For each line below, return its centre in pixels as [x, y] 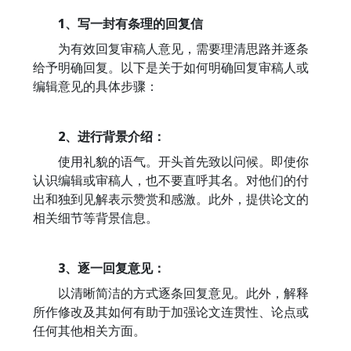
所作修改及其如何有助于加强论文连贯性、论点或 [171, 312]
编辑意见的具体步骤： [96, 86]
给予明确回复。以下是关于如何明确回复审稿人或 [171, 67]
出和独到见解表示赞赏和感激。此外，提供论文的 [171, 199]
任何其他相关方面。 [89, 331]
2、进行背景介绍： [99, 136]
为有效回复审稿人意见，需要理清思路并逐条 [171, 49]
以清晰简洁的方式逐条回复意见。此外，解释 [171, 293]
